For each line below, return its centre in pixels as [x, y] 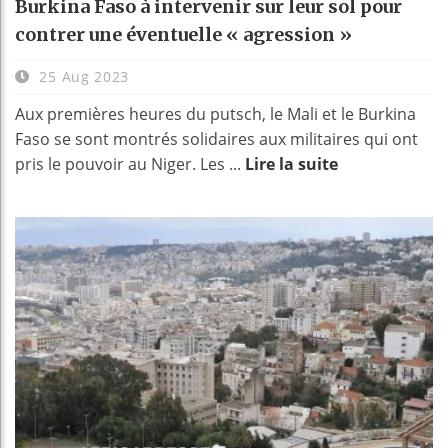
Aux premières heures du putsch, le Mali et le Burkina [215, 114]
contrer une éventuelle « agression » [183, 35]
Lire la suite [291, 164]
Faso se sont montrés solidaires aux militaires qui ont [216, 139]
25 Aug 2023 [82, 77]
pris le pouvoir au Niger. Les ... [130, 164]
